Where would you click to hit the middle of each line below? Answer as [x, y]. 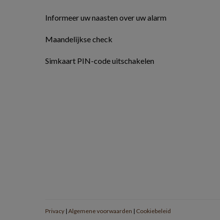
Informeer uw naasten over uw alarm [106, 17]
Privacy [55, 211]
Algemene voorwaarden [100, 211]
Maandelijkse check [79, 39]
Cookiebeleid [153, 211]
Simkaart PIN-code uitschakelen [100, 61]
